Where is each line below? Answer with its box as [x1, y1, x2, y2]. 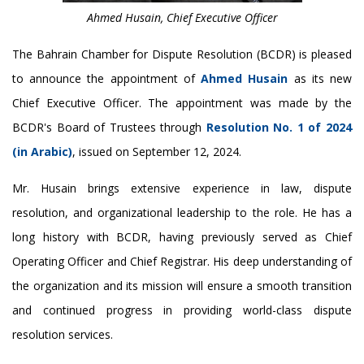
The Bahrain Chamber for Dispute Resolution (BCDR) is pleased [12, 45, 352, 62]
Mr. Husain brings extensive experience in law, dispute [12, 180, 352, 196]
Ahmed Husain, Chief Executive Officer [86, 9, 278, 25]
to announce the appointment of [12, 70, 201, 86]
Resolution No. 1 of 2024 [206, 119, 353, 135]
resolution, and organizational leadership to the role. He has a [12, 204, 352, 220]
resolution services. [12, 326, 113, 342]
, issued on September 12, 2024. [72, 143, 241, 159]
